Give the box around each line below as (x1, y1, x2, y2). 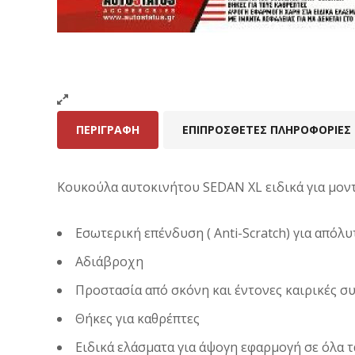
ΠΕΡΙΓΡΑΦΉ (76, 121, 139, 137)
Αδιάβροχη (75, 252, 143, 270)
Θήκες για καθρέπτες (75, 309, 200, 327)
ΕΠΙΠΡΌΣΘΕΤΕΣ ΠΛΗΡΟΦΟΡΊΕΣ (182, 121, 351, 137)
